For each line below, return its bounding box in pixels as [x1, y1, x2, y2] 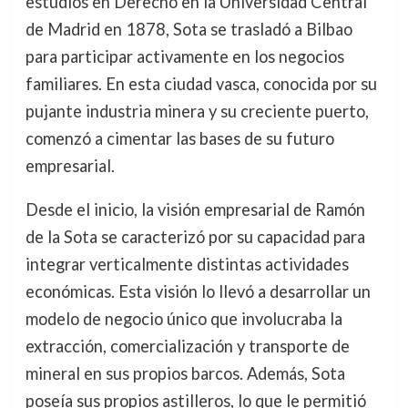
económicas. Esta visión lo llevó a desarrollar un [25, 281, 371, 302]
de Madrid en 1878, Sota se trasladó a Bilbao [25, 19, 352, 39]
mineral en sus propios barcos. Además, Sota [25, 363, 345, 384]
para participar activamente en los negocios [25, 46, 344, 66]
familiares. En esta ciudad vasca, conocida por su [25, 74, 377, 94]
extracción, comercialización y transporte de [25, 336, 350, 357]
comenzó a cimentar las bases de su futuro [25, 128, 334, 148]
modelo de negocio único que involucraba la [25, 309, 342, 330]
